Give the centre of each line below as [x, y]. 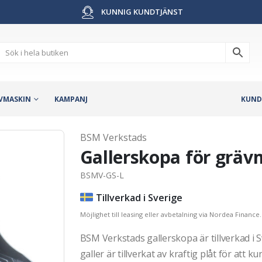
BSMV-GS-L [102, 175]
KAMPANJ [71, 99]
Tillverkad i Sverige [139, 197]
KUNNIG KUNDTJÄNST [141, 12]
